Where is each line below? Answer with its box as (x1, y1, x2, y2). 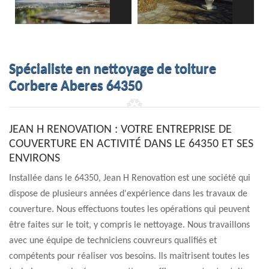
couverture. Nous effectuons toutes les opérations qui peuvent (9, 205, 250, 214)
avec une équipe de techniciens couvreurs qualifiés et (9, 236, 217, 246)
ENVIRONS (9, 153, 60, 165)
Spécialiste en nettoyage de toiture (9, 62, 216, 77)
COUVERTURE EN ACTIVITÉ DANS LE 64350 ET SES (9, 138, 253, 150)
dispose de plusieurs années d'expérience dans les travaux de (9, 189, 247, 199)
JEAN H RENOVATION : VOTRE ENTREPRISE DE (9, 124, 232, 136)
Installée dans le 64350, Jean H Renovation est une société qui (9, 174, 250, 183)
